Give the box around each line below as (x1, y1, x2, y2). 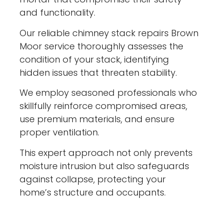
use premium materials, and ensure (20, 113, 175, 126)
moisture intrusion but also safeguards (20, 159, 190, 172)
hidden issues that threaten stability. (20, 66, 177, 79)
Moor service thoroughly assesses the (20, 40, 184, 52)
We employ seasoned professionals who (20, 87, 197, 99)
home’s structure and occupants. (20, 186, 166, 198)
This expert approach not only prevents (20, 146, 193, 159)
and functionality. (20, 6, 96, 19)
